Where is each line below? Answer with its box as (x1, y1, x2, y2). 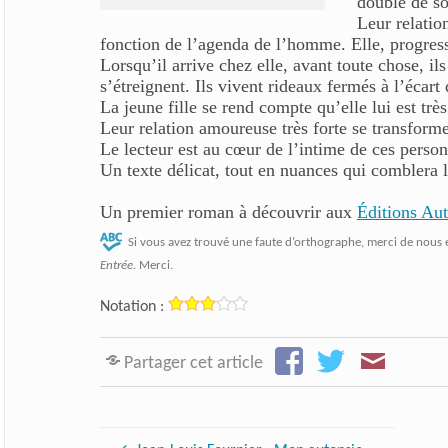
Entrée (99, 258, 133, 272)
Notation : (99, 298, 164, 315)
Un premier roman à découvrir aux (99, 201, 357, 222)
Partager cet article (123, 354, 263, 372)
